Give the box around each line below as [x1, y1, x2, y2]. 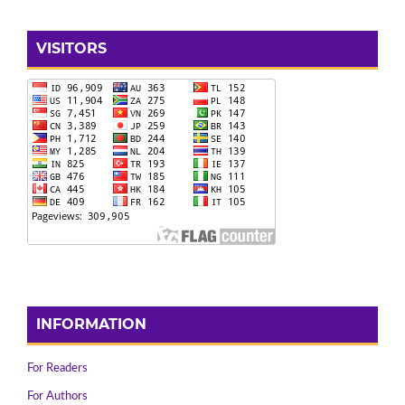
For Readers [27, 362, 88, 374]
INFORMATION [36, 315, 146, 333]
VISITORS [36, 39, 107, 57]
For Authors [27, 390, 88, 402]
